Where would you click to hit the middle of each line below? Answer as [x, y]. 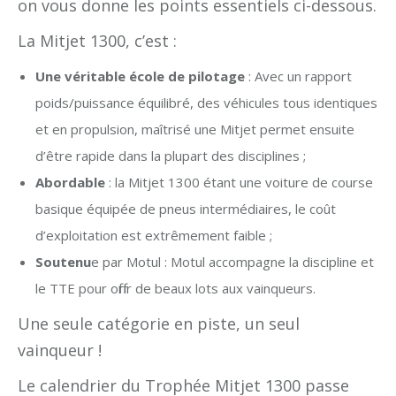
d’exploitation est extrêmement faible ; [154, 235]
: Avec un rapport [298, 76]
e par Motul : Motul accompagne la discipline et [232, 262]
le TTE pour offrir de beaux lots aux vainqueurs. [175, 288]
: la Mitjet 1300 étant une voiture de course [239, 182]
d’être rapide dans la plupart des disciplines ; [171, 156]
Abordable [70, 182]
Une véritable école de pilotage [140, 76]
